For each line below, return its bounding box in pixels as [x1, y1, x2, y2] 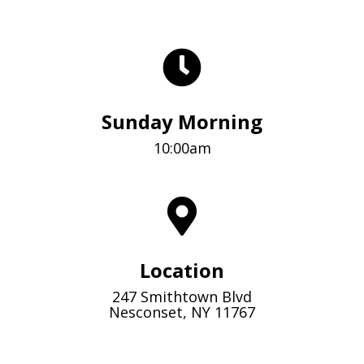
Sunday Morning [102, 108, 262, 135]
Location [140, 257, 224, 284]
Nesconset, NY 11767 [109, 302, 255, 322]
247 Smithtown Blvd [112, 287, 252, 306]
